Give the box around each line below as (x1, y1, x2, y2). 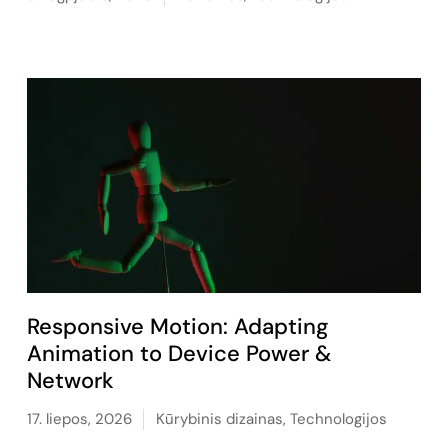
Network (26, 365, 114, 395)
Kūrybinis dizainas (155, 408, 283, 429)
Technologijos (289, 408, 387, 429)
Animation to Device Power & (26, 338, 331, 368)
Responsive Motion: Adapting (26, 311, 329, 341)
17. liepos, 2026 (26, 408, 132, 429)
